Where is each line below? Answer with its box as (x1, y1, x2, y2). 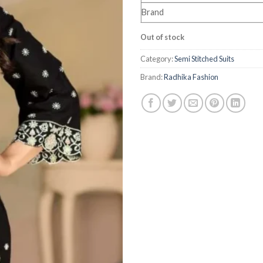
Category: (140, 53, 174, 63)
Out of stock (140, 32, 184, 42)
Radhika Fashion (164, 72, 218, 82)
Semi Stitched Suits (174, 53, 234, 63)
